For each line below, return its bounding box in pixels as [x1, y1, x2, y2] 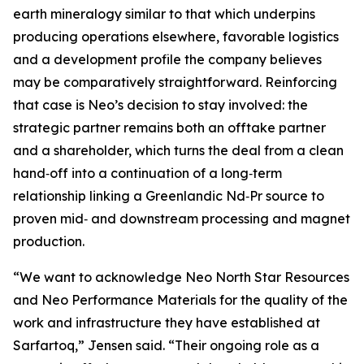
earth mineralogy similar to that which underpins [13, 6, 315, 22]
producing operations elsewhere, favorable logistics [13, 28, 339, 45]
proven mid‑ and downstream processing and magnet [13, 210, 350, 227]
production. [13, 233, 84, 249]
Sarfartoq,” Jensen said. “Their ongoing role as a [13, 337, 319, 353]
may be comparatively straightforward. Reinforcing [13, 74, 337, 90]
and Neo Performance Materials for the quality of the [13, 292, 348, 308]
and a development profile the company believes [13, 51, 322, 67]
